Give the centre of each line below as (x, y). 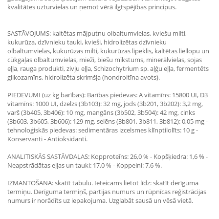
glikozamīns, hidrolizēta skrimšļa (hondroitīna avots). (84, 77)
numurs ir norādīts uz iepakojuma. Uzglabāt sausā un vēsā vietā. (100, 200)
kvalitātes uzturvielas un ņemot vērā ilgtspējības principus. (92, 7)
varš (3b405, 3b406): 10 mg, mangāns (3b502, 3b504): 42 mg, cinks (101, 112)
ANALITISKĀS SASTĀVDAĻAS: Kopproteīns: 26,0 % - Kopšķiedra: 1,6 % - (108, 156)
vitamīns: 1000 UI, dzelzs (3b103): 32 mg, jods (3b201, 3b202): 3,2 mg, (105, 104)
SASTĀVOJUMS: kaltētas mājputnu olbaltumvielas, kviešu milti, (97, 33)
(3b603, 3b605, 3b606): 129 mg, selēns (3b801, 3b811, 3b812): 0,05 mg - (108, 121)
